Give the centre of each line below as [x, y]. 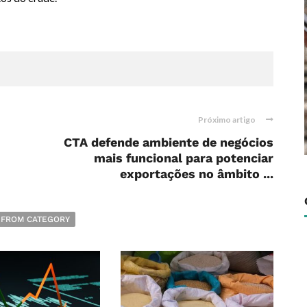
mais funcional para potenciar [184, 158]
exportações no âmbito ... [197, 174]
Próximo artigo [227, 120]
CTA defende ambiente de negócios [169, 143]
